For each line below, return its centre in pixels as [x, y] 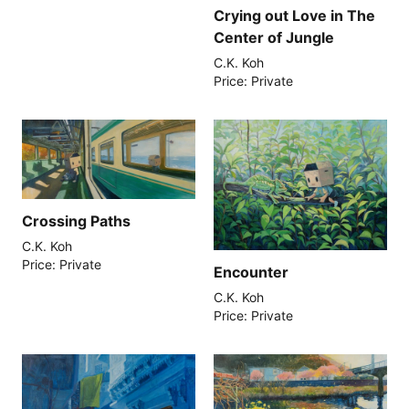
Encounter [251, 272]
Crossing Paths [76, 220]
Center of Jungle [273, 38]
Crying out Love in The [294, 16]
